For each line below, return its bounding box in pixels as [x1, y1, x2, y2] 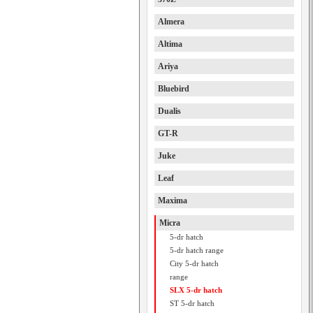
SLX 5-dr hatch [170, 286, 222, 294]
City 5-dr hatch [170, 259, 219, 268]
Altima [158, 39, 182, 49]
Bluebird [158, 84, 189, 94]
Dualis [158, 106, 181, 116]
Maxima [158, 196, 187, 205]
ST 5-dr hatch [170, 299, 214, 307]
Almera [158, 17, 184, 27]
